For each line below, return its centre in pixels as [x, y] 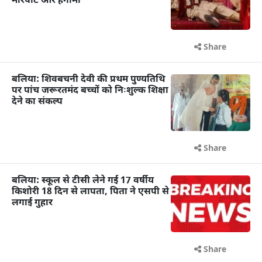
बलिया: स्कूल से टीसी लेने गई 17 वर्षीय [83, 181]
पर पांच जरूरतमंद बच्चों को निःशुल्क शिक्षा [90, 91]
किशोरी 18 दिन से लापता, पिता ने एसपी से [90, 192]
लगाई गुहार [32, 203]
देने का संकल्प [37, 102]
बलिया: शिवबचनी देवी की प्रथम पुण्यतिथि [88, 80]
